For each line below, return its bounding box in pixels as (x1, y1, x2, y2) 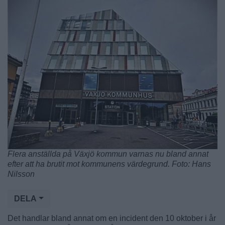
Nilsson (8, 170, 35, 179)
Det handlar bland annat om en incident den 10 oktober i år (8, 214, 216, 223)
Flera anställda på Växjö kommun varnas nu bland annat (8, 150, 208, 159)
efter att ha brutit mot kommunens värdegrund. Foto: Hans (8, 160, 211, 169)
